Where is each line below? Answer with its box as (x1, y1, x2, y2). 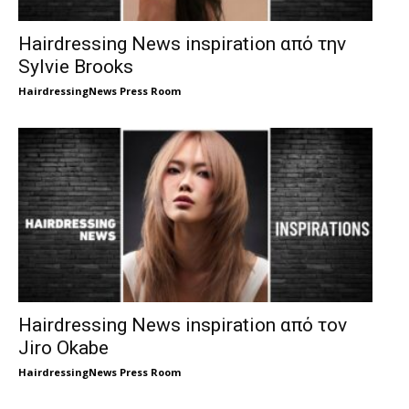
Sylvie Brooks (18, 55, 133, 78)
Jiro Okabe (18, 337, 109, 360)
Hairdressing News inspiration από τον (18, 314, 347, 337)
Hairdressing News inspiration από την (18, 32, 346, 55)
